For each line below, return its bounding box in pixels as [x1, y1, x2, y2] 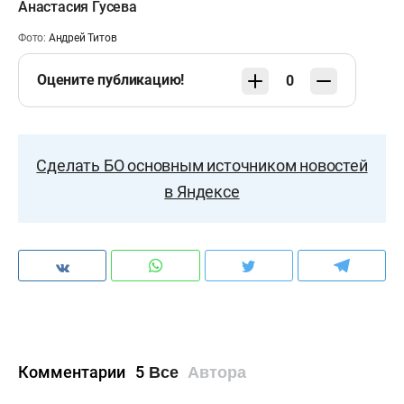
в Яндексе [164, 181, 240, 201]
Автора [188, 363, 246, 381]
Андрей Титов [48, 31, 117, 44]
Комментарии [18, 363, 129, 382]
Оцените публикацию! [37, 70, 185, 88]
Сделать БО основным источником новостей [36, 155, 368, 175]
